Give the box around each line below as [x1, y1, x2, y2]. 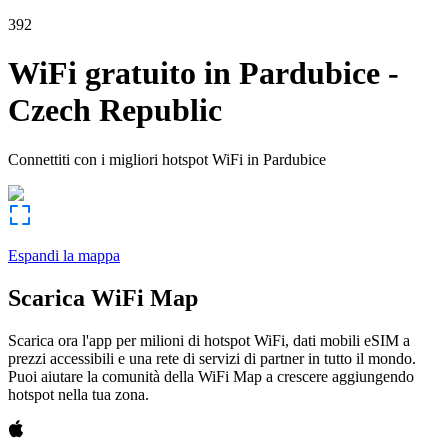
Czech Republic [8, 92, 222, 129]
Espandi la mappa [8, 246, 120, 264]
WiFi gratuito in [8, 55, 231, 92]
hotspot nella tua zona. [8, 385, 149, 403]
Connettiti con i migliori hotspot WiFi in [8, 150, 259, 168]
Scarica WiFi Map [8, 284, 198, 311]
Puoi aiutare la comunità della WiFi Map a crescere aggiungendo [8, 367, 414, 385]
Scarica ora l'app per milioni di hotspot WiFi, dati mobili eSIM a [8, 331, 410, 349]
